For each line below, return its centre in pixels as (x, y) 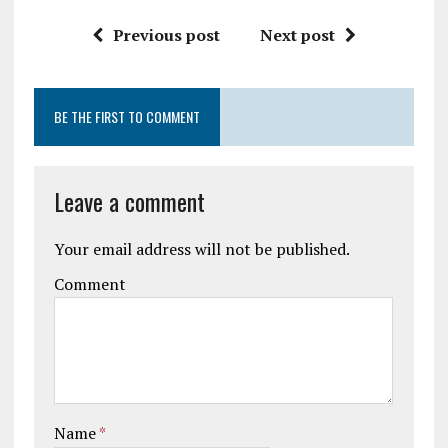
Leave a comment (129, 201)
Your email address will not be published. (201, 249)
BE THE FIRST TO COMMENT (126, 117)
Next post (297, 35)
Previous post (166, 35)
